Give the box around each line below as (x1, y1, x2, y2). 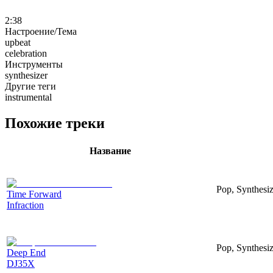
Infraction (7, 199, 44, 210)
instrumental (5, 91, 52, 102)
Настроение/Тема (5, 26, 77, 37)
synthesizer (5, 69, 48, 80)
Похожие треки (5, 115, 105, 131)
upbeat (5, 37, 30, 48)
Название (90, 145, 131, 156)
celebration (5, 48, 47, 58)
